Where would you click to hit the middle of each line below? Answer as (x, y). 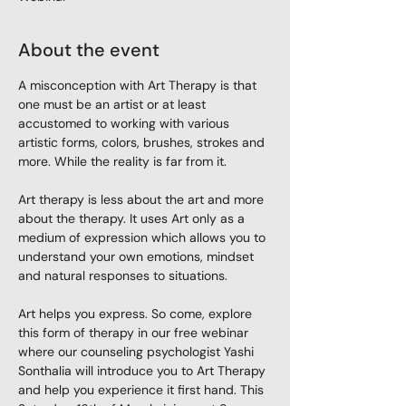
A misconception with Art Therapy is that (139, 85)
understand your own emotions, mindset (138, 256)
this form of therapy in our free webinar (135, 333)
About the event (89, 50)
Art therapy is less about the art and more (143, 199)
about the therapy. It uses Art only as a (133, 218)
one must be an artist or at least (114, 104)
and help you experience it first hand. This (143, 390)
